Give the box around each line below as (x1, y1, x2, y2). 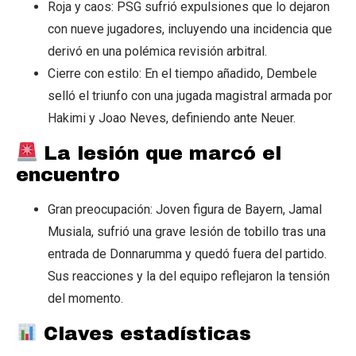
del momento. (48, 291, 123, 307)
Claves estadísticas (37, 323, 252, 344)
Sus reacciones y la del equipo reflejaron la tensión (48, 269, 330, 284)
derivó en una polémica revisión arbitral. (48, 44, 267, 60)
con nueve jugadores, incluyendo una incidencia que (48, 21, 332, 37)
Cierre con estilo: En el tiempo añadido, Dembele (48, 66, 317, 82)
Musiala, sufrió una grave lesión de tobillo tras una (48, 224, 326, 240)
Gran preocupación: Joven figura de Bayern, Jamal (48, 202, 322, 218)
